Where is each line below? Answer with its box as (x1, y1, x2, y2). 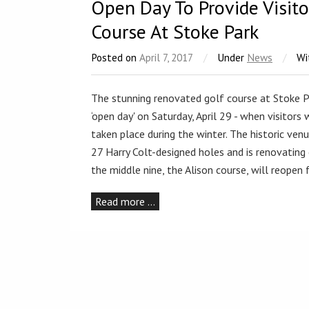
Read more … (95, 195, 155, 209)
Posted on (91, 50, 139, 65)
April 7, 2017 (139, 50, 193, 65)
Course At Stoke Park (91, 19, 259, 45)
